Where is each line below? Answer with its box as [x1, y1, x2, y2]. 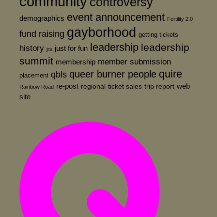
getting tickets [139, 31, 178, 38]
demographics [19, 14, 64, 22]
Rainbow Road [19, 84, 54, 90]
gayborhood [67, 25, 136, 40]
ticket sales [108, 82, 142, 90]
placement [19, 72, 48, 79]
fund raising [19, 29, 64, 39]
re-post [56, 82, 78, 90]
